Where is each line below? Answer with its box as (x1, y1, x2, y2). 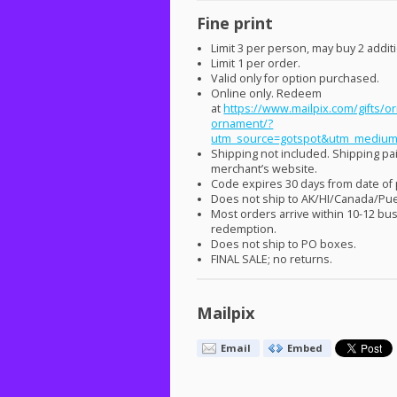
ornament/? (211, 116, 274, 132)
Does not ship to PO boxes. (211, 237, 357, 253)
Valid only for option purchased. (211, 71, 380, 87)
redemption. (211, 222, 277, 237)
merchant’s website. (211, 161, 318, 177)
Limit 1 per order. (211, 56, 301, 72)
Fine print (197, 12, 273, 34)
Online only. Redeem (211, 86, 323, 102)
